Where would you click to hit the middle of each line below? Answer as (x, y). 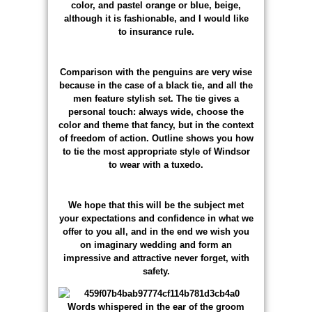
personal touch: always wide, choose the (156, 111)
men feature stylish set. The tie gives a (156, 98)
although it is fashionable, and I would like (156, 18)
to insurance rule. (156, 31)
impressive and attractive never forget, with (156, 258)
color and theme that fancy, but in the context (156, 125)
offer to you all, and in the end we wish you (156, 231)
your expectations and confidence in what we (156, 218)
